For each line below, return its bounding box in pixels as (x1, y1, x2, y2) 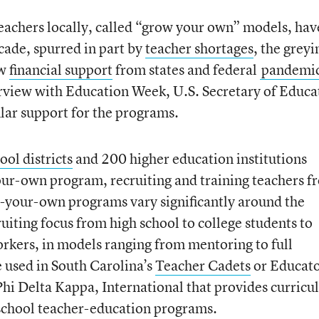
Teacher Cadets (155, 255, 251, 275)
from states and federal (112, 59, 260, 79)
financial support (9, 59, 113, 79)
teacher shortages (145, 38, 253, 58)
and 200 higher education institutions (72, 148, 307, 168)
